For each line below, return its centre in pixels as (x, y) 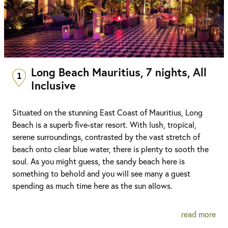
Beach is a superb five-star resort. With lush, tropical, (104, 125)
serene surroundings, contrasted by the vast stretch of (106, 137)
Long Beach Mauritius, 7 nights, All (119, 72)
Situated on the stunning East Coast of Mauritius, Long (107, 112)
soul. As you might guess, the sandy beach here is (98, 161)
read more (198, 214)
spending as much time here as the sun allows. (92, 186)
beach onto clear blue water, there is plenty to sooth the (110, 149)
